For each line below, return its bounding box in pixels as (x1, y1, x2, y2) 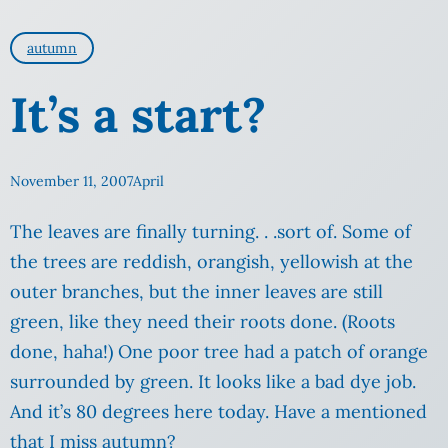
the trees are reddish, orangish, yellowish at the (10, 250, 413, 274)
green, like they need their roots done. (10, 310, 342, 334)
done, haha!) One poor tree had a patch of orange (10, 340, 428, 364)
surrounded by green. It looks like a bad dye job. (10, 370, 416, 394)
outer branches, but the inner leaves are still (10, 280, 383, 304)
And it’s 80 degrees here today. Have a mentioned (10, 400, 427, 424)
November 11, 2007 (10, 172, 133, 191)
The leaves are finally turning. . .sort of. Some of (10, 220, 411, 244)
